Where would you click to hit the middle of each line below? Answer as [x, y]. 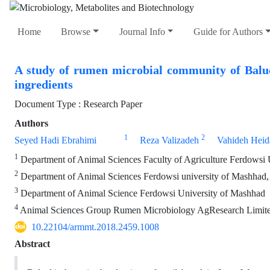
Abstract [32, 244]
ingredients [44, 85]
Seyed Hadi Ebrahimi [55, 140]
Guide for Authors [228, 32]
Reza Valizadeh [169, 140]
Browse [76, 32]
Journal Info [142, 32]
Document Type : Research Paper [78, 104]
